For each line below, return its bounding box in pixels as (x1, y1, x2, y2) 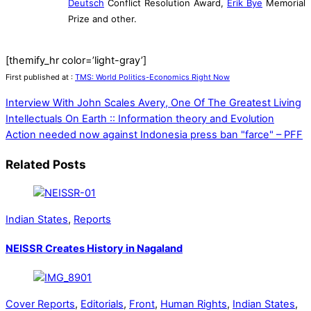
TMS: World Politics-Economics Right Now (75, 72, 230, 83)
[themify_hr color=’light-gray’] (6, 54, 146, 67)
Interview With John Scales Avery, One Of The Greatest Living (6, 96, 301, 109)
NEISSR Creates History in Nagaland (6, 242, 183, 255)
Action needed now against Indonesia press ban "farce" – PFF (6, 128, 303, 141)
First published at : (6, 72, 75, 83)
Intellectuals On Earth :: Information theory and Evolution (6, 112, 274, 125)
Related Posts (6, 156, 86, 171)
